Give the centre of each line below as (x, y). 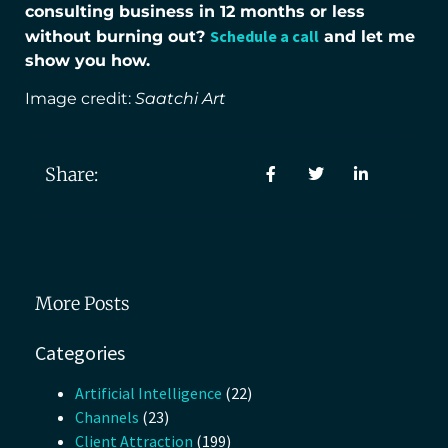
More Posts (82, 304)
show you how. (87, 60)
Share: (71, 175)
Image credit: (80, 99)
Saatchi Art (180, 99)
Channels (107, 417)
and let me (367, 36)
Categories (80, 353)
